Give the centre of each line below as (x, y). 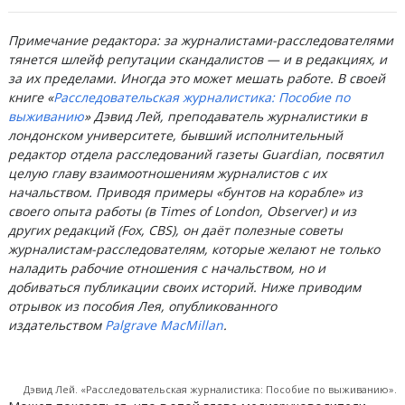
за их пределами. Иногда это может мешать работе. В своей (196, 78)
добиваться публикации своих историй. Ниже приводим (184, 287)
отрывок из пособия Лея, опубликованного (142, 306)
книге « (30, 97)
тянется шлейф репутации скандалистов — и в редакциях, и (197, 59)
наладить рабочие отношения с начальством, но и (166, 268)
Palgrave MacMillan (164, 325)
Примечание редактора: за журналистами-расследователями (200, 40)
